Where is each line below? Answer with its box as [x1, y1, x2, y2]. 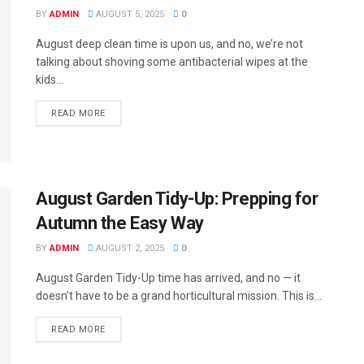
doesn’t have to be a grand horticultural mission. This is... [36, 288, 322, 302]
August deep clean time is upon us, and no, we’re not [36, 37, 303, 51]
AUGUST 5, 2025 [93, 9, 164, 20]
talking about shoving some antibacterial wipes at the [36, 55, 308, 69]
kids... [36, 73, 63, 87]
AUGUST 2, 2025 [93, 242, 164, 253]
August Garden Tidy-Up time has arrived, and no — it [36, 271, 301, 284]
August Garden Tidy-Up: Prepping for [36, 188, 318, 209]
